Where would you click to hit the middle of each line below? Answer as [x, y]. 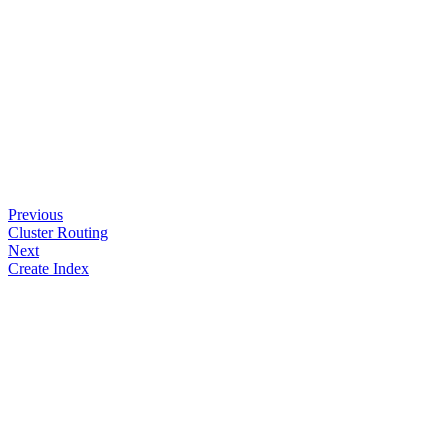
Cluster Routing [58, 232]
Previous [35, 214]
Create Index [48, 268]
